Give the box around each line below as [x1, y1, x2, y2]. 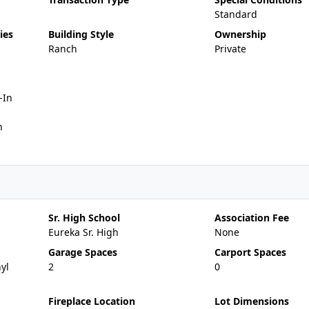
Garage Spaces [48, 246, 117, 259]
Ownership [214, 28, 266, 41]
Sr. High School [48, 211, 120, 224]
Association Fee [214, 211, 289, 224]
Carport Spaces [214, 246, 286, 259]
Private [214, 42, 246, 55]
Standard [214, 8, 257, 21]
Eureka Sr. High [48, 226, 119, 239]
